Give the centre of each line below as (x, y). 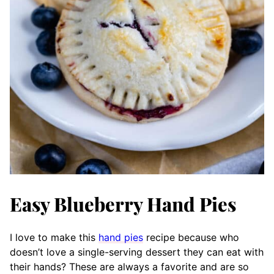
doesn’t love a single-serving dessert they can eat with (137, 252)
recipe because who (191, 238)
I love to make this (54, 238)
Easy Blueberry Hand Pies (123, 204)
